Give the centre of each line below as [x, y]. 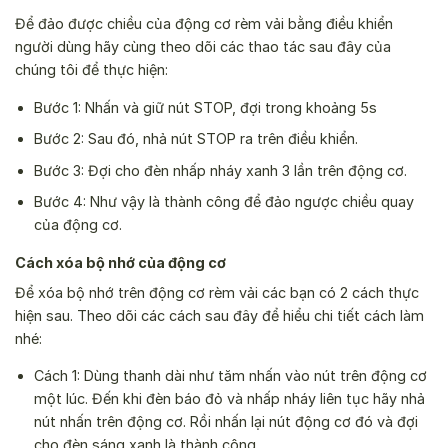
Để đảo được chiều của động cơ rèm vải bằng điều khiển [204, 24]
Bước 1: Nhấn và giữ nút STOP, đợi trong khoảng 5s [205, 107]
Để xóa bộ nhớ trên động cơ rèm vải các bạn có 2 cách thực [217, 293]
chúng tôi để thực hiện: [91, 70]
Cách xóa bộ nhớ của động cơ [120, 262]
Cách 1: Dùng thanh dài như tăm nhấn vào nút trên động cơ [230, 376]
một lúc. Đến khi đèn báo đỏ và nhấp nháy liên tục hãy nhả [229, 399]
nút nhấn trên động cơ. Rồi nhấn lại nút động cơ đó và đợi [225, 422]
